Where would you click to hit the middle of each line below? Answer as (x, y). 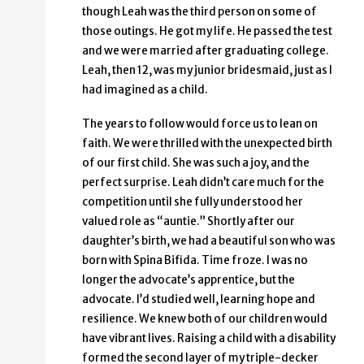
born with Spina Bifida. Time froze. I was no (195, 261)
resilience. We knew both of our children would (205, 319)
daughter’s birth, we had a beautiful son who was (209, 241)
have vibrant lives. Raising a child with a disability (209, 339)
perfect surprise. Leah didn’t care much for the (203, 183)
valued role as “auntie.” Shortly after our (188, 222)
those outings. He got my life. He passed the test (207, 32)
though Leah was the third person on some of (199, 12)
